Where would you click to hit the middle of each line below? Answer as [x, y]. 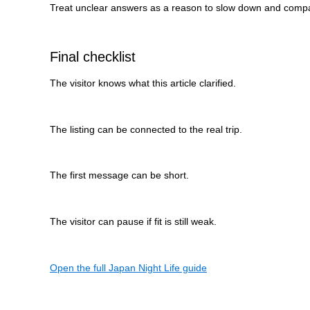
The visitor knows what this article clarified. [143, 83]
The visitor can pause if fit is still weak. [133, 222]
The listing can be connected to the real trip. [146, 129]
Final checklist [93, 57]
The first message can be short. [119, 175]
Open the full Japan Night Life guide [128, 267]
